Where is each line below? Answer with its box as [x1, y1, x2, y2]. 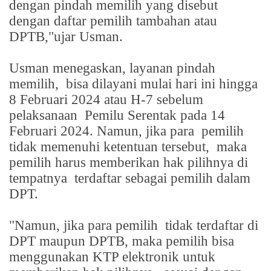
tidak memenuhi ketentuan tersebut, [9, 139, 213, 154]
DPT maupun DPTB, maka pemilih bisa [9, 233, 234, 249]
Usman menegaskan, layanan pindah [9, 60, 215, 76]
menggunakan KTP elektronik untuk [9, 249, 215, 264]
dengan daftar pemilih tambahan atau [9, 13, 217, 28]
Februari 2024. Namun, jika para [9, 123, 198, 139]
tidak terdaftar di [165, 217, 258, 233]
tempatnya [9, 170, 71, 186]
